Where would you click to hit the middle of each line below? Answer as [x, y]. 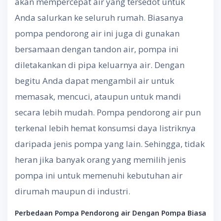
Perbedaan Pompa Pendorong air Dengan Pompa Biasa [110, 213]
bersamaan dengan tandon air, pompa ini [97, 49]
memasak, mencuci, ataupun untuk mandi [98, 96]
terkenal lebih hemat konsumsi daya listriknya [105, 128]
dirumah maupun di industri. [73, 191]
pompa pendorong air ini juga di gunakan [97, 33]
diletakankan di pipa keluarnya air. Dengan [100, 65]
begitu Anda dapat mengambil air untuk [94, 80]
